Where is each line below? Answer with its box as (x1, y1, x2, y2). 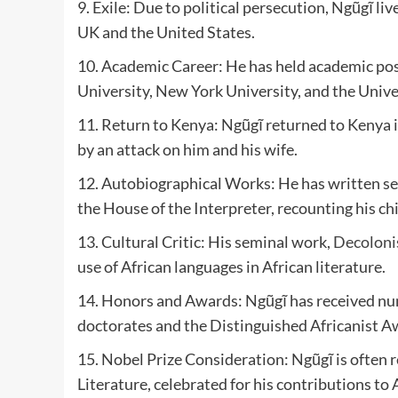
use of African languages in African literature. (77, 256, 386, 276)
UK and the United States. (77, 21, 255, 42)
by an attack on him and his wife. (77, 139, 298, 159)
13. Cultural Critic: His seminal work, (77, 231, 333, 251)
